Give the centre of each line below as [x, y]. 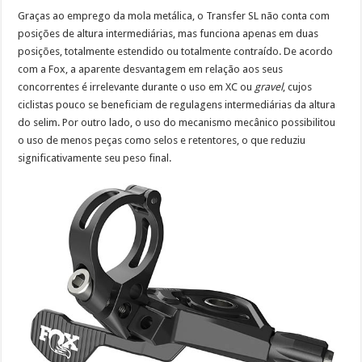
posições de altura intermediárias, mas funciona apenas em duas [168, 34]
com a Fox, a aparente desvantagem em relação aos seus [151, 69]
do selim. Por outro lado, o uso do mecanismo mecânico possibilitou [177, 123]
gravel [269, 87]
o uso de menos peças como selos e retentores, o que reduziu [162, 141]
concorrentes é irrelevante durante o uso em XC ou [137, 87]
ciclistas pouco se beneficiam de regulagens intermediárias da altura [177, 105]
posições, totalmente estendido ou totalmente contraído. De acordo [176, 52]
